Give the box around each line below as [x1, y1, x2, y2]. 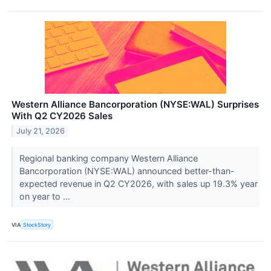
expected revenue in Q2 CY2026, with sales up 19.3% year [19, 178, 258, 189]
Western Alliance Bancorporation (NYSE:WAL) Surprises [11, 99, 259, 111]
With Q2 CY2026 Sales [11, 110, 113, 122]
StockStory [23, 221, 51, 228]
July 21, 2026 [16, 126, 65, 136]
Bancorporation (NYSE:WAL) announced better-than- [19, 166, 235, 177]
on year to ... [19, 191, 73, 202]
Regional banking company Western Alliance [19, 153, 198, 164]
